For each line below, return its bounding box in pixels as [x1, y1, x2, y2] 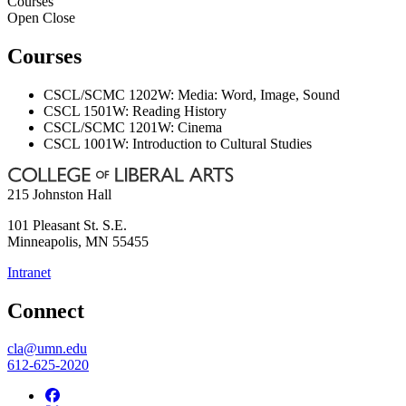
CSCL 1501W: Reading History [43, 102, 227, 119]
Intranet [7, 264, 51, 280]
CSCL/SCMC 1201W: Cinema [43, 119, 222, 135]
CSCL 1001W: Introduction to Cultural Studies [43, 135, 312, 151]
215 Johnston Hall [7, 186, 111, 202]
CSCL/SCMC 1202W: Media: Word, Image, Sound [43, 86, 340, 102]
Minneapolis [7, 233, 78, 249]
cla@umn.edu [7, 341, 87, 357]
